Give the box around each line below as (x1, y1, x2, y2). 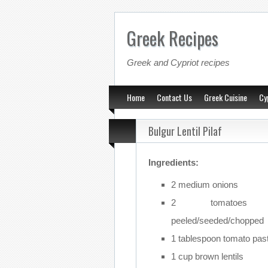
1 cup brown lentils (170, 251, 243, 261)
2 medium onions (170, 179, 238, 190)
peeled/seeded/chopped (170, 215, 264, 226)
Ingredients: (148, 157, 199, 167)
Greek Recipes (126, 25, 218, 51)
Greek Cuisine (204, 91, 247, 103)
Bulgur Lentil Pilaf (148, 123, 222, 139)
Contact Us (157, 91, 192, 103)
